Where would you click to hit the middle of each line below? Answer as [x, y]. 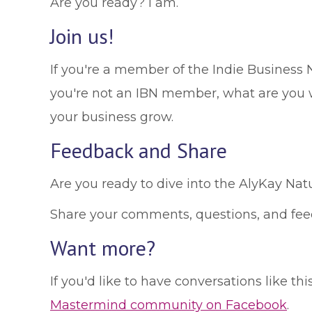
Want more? [103, 248]
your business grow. [112, 117]
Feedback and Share [139, 150]
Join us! [82, 36]
